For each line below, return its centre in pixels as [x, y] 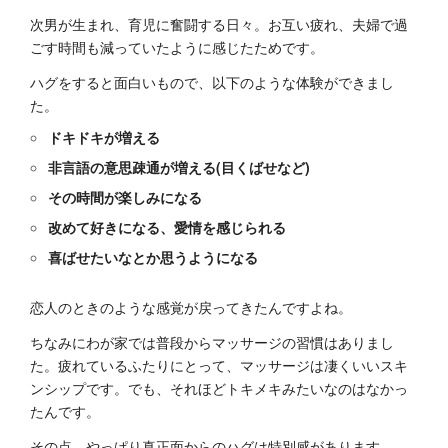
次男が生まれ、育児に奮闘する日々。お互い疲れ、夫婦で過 [219, 24]
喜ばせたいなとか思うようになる [153, 257]
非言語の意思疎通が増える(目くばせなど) [179, 167]
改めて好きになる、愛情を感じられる [167, 227]
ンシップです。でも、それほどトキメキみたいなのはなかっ [219, 388]
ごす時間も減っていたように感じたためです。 [177, 47]
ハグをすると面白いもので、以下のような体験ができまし [212, 82]
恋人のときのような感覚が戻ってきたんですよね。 [191, 307]
